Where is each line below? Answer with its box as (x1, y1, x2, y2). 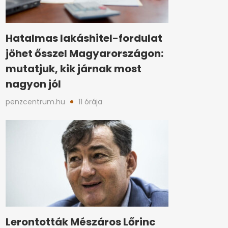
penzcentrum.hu (6, 97, 65, 107)
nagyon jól (6, 77, 61, 91)
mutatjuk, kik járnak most (6, 62, 141, 76)
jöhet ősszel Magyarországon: (6, 46, 163, 61)
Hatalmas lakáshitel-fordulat (6, 31, 162, 45)
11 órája (78, 97, 102, 107)
